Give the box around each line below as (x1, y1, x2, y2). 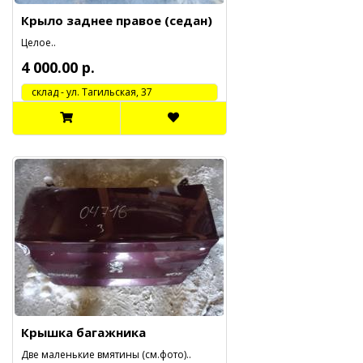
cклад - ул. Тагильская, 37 (22, 85, 152, 99)
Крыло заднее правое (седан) (21, 12, 212, 28)
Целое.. (21, 36, 56, 49)
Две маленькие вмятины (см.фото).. (21, 348, 191, 361)
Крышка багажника (21, 324, 146, 340)
